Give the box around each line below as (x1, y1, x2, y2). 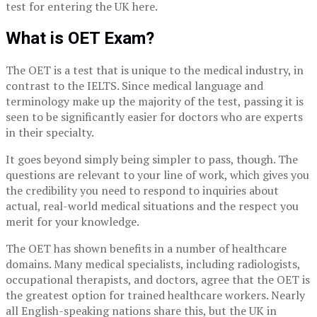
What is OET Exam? (6, 28, 154, 49)
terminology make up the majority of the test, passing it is (6, 93, 304, 110)
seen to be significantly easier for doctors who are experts (6, 109, 303, 125)
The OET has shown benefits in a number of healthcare (6, 241, 287, 257)
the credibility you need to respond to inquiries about (6, 183, 279, 199)
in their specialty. (6, 125, 94, 141)
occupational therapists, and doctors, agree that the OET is (6, 272, 310, 288)
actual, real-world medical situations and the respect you (6, 198, 299, 214)
